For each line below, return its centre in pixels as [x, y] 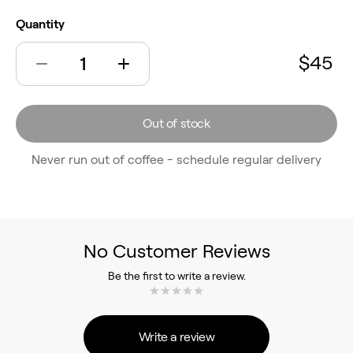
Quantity [40, 24]
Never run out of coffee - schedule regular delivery [176, 159]
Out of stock [176, 123]
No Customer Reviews [176, 251]
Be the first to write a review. [176, 275]
